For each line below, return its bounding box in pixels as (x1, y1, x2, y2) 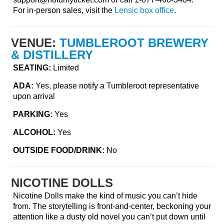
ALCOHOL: (13, 128, 56, 137)
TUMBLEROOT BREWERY (59, 36, 209, 50)
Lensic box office (114, 6, 174, 15)
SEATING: (13, 63, 51, 72)
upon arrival (13, 92, 55, 101)
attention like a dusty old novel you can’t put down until (13, 212, 206, 221)
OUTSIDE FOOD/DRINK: (13, 146, 105, 155)
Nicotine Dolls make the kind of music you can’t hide (13, 191, 198, 200)
